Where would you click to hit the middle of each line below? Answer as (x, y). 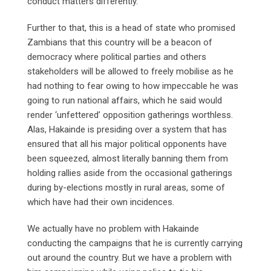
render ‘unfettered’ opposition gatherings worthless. (130, 115)
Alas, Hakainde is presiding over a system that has (127, 129)
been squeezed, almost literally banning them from (128, 158)
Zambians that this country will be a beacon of (120, 42)
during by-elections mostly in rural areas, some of (126, 187)
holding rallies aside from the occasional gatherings (130, 173)
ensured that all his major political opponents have (127, 144)
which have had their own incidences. (101, 202)
